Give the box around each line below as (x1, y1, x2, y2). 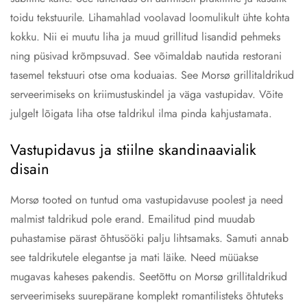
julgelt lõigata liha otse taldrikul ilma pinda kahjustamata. (10, 106, 272, 121)
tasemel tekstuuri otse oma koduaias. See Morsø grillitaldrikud (10, 67, 294, 83)
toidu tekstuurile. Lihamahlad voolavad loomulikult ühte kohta (10, 10, 290, 25)
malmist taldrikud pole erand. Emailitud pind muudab (10, 211, 255, 227)
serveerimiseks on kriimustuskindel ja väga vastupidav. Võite (10, 86, 283, 102)
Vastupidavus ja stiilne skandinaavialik (10, 138, 256, 160)
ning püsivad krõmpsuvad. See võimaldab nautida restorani (10, 48, 282, 64)
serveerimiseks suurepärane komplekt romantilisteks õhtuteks (10, 288, 283, 304)
